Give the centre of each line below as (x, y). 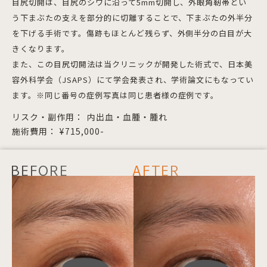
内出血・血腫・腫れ (127, 117)
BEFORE (40, 173)
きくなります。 (41, 48)
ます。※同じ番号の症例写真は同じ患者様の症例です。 (116, 95)
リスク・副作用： (48, 117)
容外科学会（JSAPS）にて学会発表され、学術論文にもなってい (133, 79)
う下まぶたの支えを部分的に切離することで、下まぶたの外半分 (133, 17)
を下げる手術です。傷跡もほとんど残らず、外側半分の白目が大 (132, 33)
